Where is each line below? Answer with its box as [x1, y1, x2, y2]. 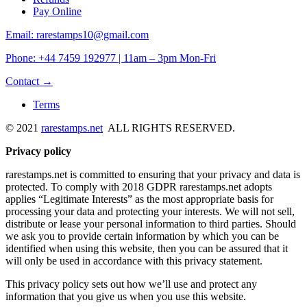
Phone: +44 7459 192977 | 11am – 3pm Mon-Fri [5, 52, 216, 64]
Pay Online [33, 5, 82, 18]
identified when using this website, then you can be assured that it [5, 243, 288, 255]
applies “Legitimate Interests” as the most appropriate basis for [5, 193, 273, 206]
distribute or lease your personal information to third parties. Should [5, 218, 296, 230]
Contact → [5, 75, 53, 88]
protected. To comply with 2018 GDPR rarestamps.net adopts [5, 181, 272, 193]
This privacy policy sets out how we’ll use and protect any [5, 278, 257, 291]
